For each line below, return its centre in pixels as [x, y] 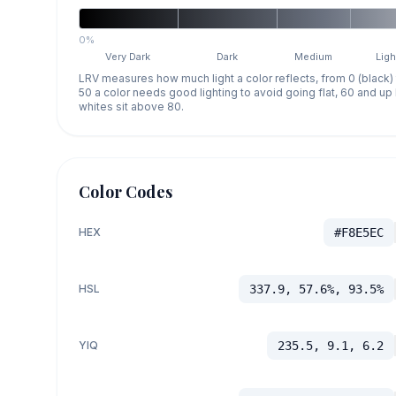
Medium [314, 56]
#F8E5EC [358, 232]
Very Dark [128, 56]
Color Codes [126, 191]
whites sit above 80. [131, 106]
